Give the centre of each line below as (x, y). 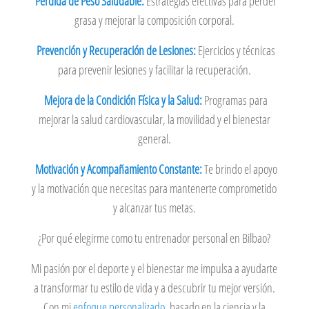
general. (154, 139)
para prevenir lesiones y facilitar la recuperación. (154, 70)
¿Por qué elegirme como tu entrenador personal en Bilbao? (154, 238)
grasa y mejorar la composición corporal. (154, 20)
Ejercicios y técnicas (236, 51)
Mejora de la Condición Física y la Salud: (124, 100)
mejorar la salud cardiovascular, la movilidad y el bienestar (154, 120)
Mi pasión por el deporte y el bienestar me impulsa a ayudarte (154, 269)
